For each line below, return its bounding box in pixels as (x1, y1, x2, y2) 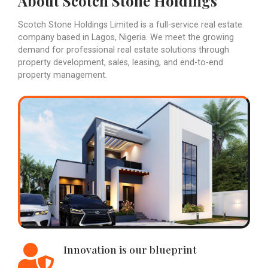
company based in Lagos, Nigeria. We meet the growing (18, 32, 234, 42)
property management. (18, 69, 107, 80)
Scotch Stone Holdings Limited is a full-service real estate (18, 19, 242, 30)
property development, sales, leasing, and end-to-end (18, 57, 223, 68)
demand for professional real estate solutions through (18, 44, 229, 55)
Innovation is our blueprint (63, 242, 197, 256)
